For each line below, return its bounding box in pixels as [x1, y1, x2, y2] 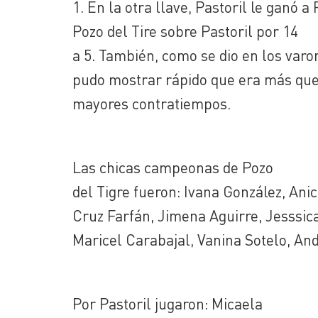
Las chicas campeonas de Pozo [72, 158, 273, 177]
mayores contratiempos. [72, 94, 231, 113]
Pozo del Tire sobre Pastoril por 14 [72, 21, 298, 40]
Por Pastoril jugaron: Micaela [72, 294, 263, 313]
